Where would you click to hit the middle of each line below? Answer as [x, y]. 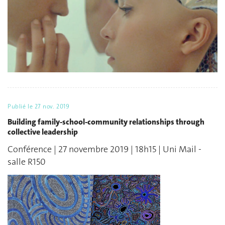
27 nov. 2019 [52, 107]
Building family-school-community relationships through [106, 122]
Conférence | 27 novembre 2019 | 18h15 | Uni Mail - [104, 149]
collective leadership [43, 132]
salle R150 [27, 162]
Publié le [21, 107]
